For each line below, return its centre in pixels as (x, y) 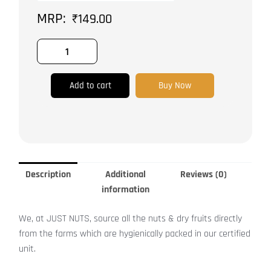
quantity (53, 39)
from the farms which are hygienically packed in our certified (135, 234)
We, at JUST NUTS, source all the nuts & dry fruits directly (131, 219)
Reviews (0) (203, 175)
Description (48, 175)
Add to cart (90, 86)
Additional (126, 175)
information (126, 190)
